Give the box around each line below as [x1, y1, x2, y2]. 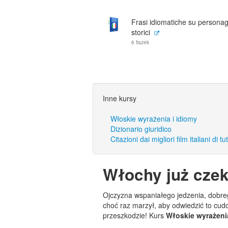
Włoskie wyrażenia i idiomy [110, 113, 197, 124]
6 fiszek [131, 39, 149, 46]
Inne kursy [103, 93, 136, 103]
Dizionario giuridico [110, 124, 172, 134]
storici [131, 27, 150, 37]
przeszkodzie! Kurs [103, 210, 166, 220]
